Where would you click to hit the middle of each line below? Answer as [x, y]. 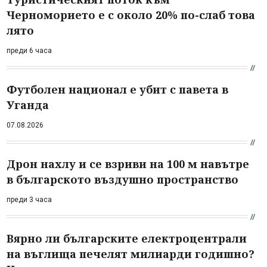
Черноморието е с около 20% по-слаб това [131, 15]
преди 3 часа [29, 199]
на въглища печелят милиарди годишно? [131, 254]
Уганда [28, 105]
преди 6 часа [29, 50]
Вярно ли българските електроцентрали [127, 238]
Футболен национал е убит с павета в [117, 89]
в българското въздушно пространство [122, 179]
